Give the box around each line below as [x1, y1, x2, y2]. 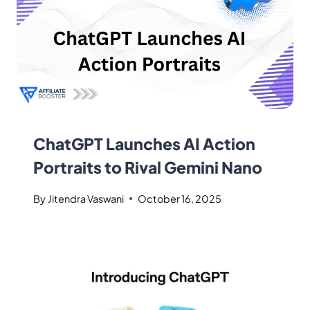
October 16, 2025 [138, 192, 222, 205]
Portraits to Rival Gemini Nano [33, 157, 262, 178]
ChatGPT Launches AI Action [33, 134, 255, 154]
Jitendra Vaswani [48, 192, 125, 205]
